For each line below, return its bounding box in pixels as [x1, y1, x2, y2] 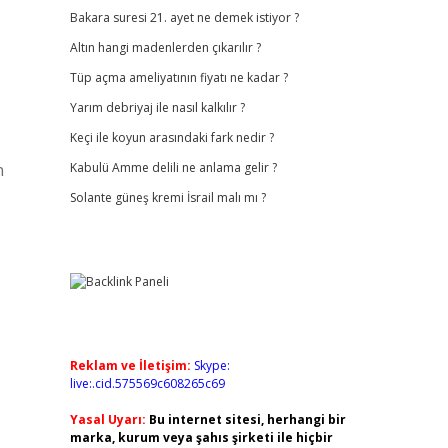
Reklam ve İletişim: [69, 357, 191, 374]
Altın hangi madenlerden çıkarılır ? [69, 39, 261, 56]
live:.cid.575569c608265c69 [69, 375, 225, 392]
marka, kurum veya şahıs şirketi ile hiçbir [69, 429, 333, 446]
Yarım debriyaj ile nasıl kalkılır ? [69, 99, 245, 116]
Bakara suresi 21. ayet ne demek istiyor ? [69, 9, 299, 26]
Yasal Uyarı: [69, 411, 146, 428]
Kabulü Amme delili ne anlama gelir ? [69, 159, 277, 176]
